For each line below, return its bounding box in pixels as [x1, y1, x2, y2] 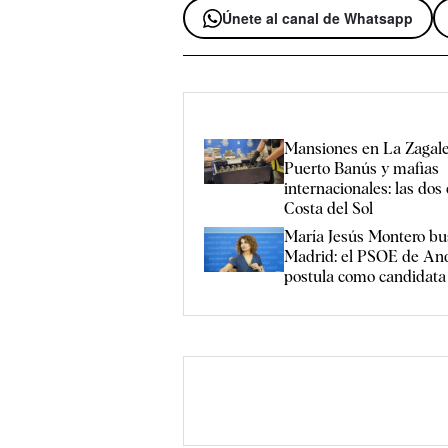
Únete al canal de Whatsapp [222, 8, 414, 29]
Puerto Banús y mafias [284, 158, 440, 178]
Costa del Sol [284, 198, 374, 218]
